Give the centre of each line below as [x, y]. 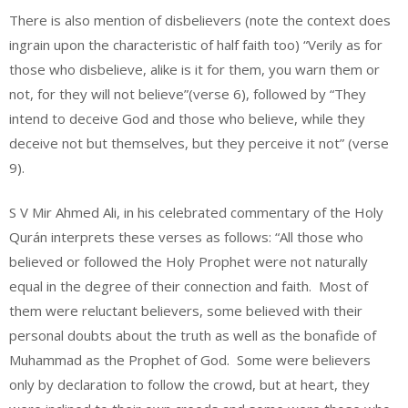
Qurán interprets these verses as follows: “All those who [186, 237]
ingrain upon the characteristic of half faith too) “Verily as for [196, 44]
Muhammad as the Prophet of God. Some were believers [190, 360]
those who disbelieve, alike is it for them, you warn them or [194, 69]
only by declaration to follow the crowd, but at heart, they [189, 385]
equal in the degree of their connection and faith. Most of [189, 286]
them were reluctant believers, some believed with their [186, 311]
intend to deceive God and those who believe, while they [187, 118]
